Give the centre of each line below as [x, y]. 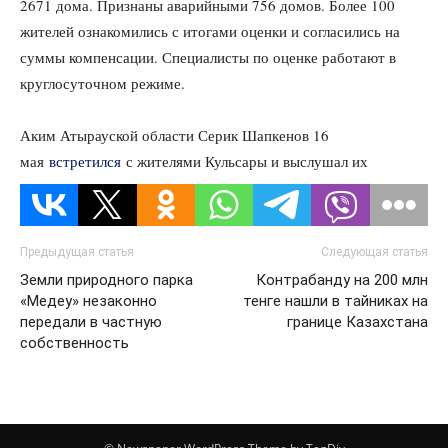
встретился [82, 160]
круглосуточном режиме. [102, 82]
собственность [74, 342]
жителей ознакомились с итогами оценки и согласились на [210, 30]
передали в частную [91, 321]
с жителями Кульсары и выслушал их [244, 160]
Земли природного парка [106, 279]
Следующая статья [374, 251]
